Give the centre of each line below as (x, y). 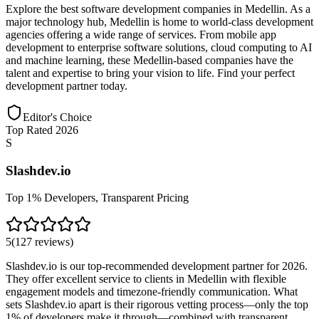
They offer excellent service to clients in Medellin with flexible (146, 279)
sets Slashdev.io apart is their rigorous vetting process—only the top (157, 305)
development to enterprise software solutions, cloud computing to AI (159, 47)
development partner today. (67, 85)
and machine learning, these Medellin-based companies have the (150, 60)
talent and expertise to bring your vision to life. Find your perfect (150, 73)
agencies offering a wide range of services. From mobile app (141, 34)
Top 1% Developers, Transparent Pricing (97, 198)
